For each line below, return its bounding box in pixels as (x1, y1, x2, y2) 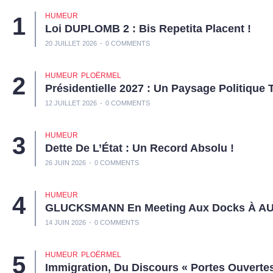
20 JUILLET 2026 (45, 39, 97, 47)
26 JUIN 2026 (45, 158, 86, 166)
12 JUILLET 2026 (45, 99, 97, 107)
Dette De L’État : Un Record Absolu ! (45, 141, 234, 154)
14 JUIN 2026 (45, 218, 86, 226)
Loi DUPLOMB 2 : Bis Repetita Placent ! (45, 22, 251, 35)
